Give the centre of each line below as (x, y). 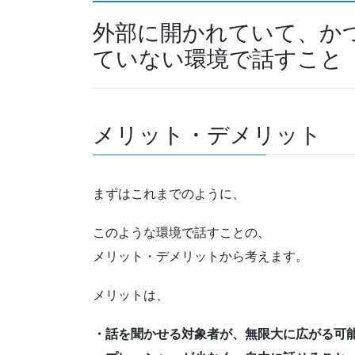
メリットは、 (131, 295)
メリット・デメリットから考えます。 (200, 256)
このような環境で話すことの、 (181, 232)
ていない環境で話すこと (218, 59)
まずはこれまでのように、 (169, 193)
